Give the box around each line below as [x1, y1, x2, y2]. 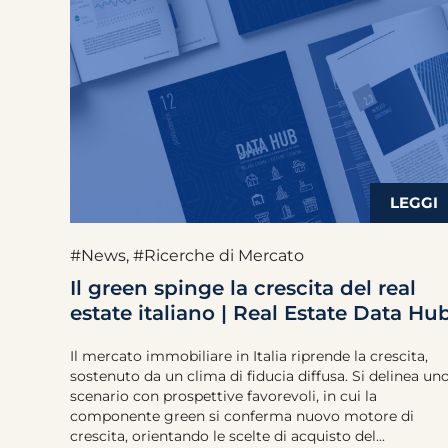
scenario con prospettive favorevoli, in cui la [70, 387, 377, 405]
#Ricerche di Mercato [133, 246, 304, 265]
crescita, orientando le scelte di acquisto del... [70, 427, 385, 445]
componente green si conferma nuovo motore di [70, 407, 414, 425]
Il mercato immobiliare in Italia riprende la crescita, [70, 347, 428, 365]
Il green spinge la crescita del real [70, 276, 416, 300]
